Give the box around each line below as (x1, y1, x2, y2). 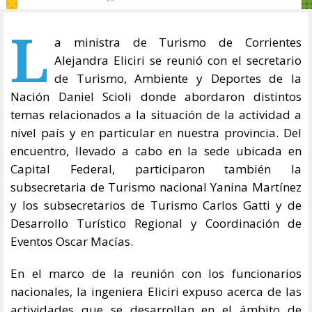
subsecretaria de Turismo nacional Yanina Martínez (10, 178, 302, 195)
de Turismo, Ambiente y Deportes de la (54, 70, 302, 86)
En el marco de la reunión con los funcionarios (10, 265, 302, 281)
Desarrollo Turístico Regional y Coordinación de (10, 214, 302, 231)
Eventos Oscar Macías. (10, 233, 133, 249)
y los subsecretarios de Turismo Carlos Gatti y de (10, 196, 302, 213)
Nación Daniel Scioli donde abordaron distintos (10, 88, 302, 104)
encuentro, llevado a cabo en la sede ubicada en (10, 142, 302, 159)
